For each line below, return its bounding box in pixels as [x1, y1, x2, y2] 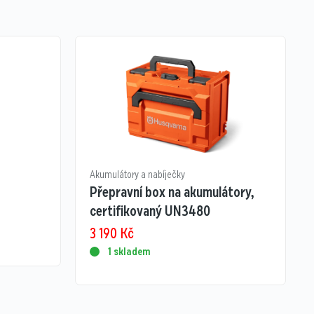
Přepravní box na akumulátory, [89, 182, 254, 203]
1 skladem [107, 244, 151, 260]
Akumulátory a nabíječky [89, 168, 185, 182]
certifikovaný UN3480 [89, 201, 210, 221]
